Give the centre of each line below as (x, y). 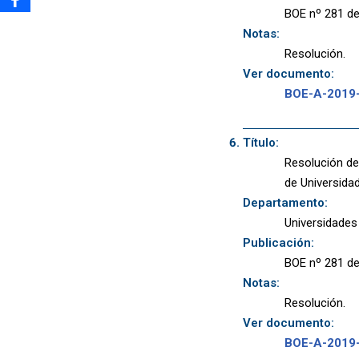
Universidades (321, 222)
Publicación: (278, 242)
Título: (260, 142)
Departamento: (285, 202)
